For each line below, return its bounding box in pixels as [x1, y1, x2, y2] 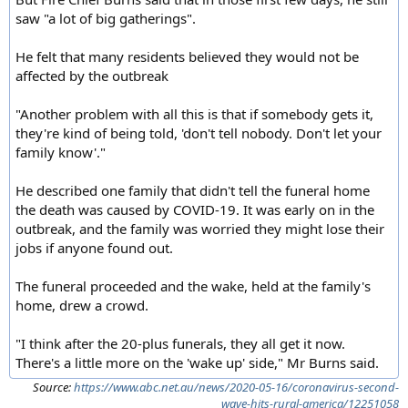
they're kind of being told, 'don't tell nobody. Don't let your [15, 124, 382, 143]
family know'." [15, 143, 106, 162]
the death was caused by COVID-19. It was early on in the [15, 200, 374, 219]
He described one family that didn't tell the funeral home [15, 181, 370, 200]
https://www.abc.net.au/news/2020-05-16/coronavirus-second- [74, 379, 399, 396]
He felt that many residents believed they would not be [15, 47, 359, 66]
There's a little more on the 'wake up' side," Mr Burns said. [15, 353, 379, 372]
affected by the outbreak [15, 66, 168, 86]
